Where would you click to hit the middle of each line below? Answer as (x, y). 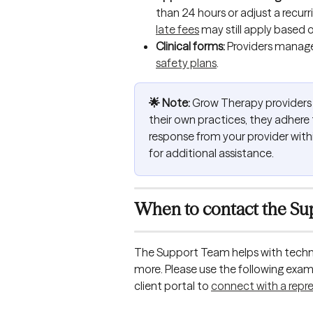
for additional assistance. (212, 153)
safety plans (186, 63)
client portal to (173, 285)
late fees (177, 29)
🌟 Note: (169, 102)
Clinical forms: (191, 46)
